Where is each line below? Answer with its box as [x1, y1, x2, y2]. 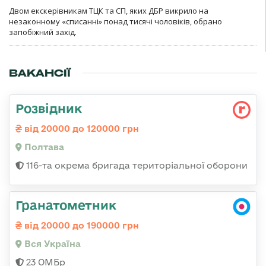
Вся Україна [22, 238, 81, 249]
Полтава [22, 141, 64, 152]
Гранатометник [15, 197, 116, 212]
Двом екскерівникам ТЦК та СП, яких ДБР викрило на [9, 5, 208, 16]
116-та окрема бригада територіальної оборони [24, 160, 248, 170]
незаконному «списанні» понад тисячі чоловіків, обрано [9, 15, 222, 27]
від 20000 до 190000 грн [22, 220, 139, 230]
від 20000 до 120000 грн [22, 123, 139, 134]
